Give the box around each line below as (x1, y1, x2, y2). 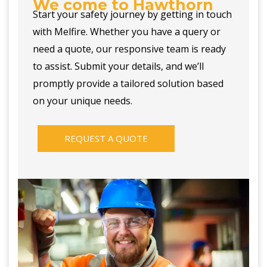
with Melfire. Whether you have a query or (33, 25, 221, 38)
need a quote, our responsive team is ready (33, 42, 226, 55)
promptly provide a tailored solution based (33, 77, 223, 90)
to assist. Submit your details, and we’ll (33, 60, 204, 73)
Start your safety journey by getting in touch (33, 8, 232, 21)
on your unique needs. (33, 94, 132, 107)
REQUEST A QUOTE (64, 132, 148, 144)
